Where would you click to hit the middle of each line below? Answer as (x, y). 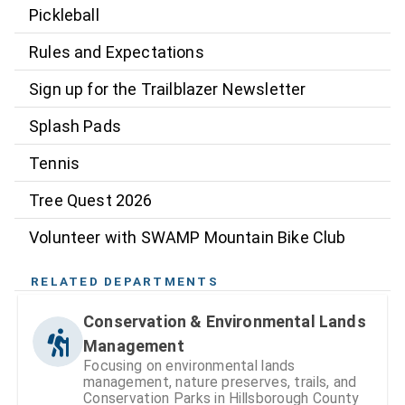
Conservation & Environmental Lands (225, 322)
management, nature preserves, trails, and (220, 382)
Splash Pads (75, 126)
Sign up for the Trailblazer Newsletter (168, 89)
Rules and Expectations (117, 52)
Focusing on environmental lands (189, 366)
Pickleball (64, 14)
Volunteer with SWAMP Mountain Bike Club (188, 237)
